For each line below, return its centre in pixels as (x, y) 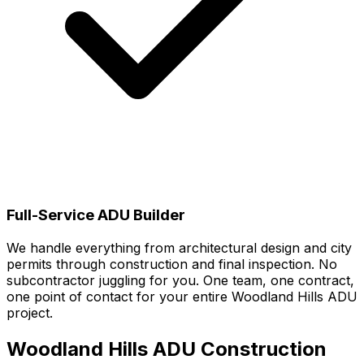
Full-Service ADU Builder (96, 215)
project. (30, 312)
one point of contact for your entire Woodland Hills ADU (182, 296)
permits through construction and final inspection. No (172, 264)
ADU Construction (240, 349)
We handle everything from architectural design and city (179, 247)
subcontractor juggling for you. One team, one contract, (180, 280)
